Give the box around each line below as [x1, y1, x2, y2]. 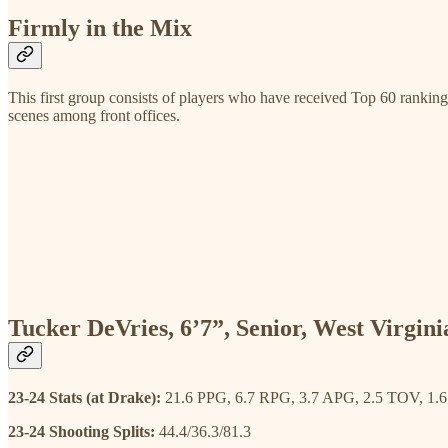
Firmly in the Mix [8, 15, 192, 42]
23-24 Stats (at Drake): [8, 388, 165, 406]
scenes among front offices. [8, 106, 180, 124]
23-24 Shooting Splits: [8, 422, 159, 440]
